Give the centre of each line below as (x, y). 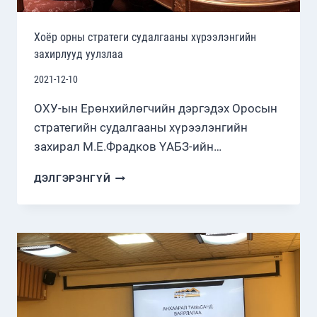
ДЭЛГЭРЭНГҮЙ (73, 179)
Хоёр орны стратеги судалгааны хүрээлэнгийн (145, 37)
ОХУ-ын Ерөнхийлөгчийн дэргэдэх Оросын (156, 109)
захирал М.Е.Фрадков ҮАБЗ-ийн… (128, 147)
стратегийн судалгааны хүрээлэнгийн (141, 128)
